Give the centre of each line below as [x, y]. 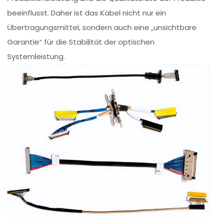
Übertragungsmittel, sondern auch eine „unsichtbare [102, 28]
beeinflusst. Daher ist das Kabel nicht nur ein [87, 13]
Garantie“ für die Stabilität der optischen [81, 42]
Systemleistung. [36, 57]
